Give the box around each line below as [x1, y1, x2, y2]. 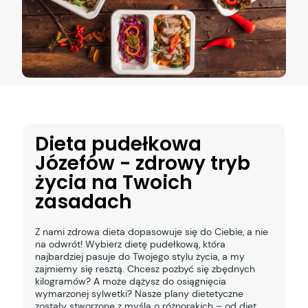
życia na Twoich [34, 169, 192, 197]
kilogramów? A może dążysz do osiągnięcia [34, 275, 226, 288]
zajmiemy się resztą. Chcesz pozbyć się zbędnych [34, 263, 255, 276]
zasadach [34, 188, 132, 216]
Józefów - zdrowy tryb [34, 150, 250, 177]
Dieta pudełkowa [34, 131, 201, 158]
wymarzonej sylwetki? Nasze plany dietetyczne [34, 287, 243, 300]
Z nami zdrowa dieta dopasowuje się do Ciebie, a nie [34, 225, 268, 239]
